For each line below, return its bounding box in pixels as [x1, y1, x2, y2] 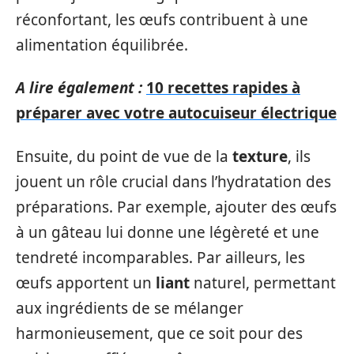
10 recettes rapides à [146, 77, 300, 98]
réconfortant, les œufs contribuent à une [16, 9, 308, 30]
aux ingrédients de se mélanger [16, 297, 243, 318]
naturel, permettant [190, 272, 336, 293]
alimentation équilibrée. [16, 34, 188, 55]
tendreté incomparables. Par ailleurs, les [16, 247, 305, 268]
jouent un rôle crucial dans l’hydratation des [16, 171, 331, 192]
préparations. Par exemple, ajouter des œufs [16, 196, 337, 217]
